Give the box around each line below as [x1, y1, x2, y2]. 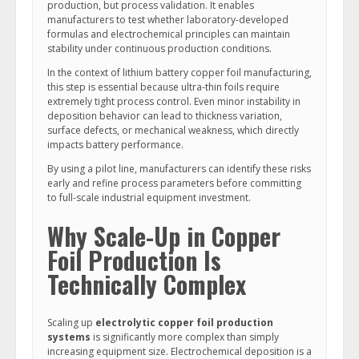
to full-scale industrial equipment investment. [47, 191, 251, 204]
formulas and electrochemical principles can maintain [47, 27, 290, 41]
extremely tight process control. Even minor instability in [47, 95, 301, 108]
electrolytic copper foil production [95, 316, 273, 329]
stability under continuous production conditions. [47, 42, 272, 55]
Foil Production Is [47, 242, 221, 278]
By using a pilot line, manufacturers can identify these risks [47, 162, 311, 175]
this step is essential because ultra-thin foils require [47, 80, 280, 94]
